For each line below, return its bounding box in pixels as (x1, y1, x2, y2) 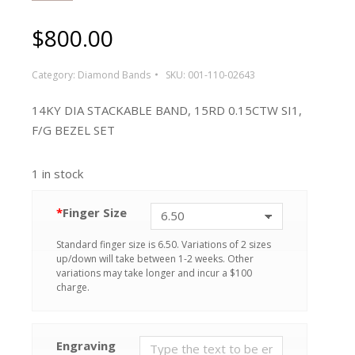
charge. (56, 280, 90, 294)
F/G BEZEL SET (32, 121, 115, 138)
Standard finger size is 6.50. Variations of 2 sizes (56, 237, 271, 251)
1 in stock (32, 165, 83, 181)
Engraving (56, 337, 116, 353)
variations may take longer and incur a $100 (56, 265, 252, 280)
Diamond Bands (78, 67, 151, 82)
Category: (32, 67, 78, 82)
